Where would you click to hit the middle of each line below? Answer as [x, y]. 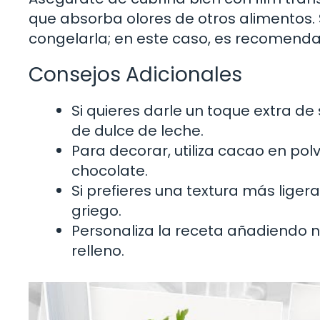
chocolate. [110, 171]
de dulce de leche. [137, 131]
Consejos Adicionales [135, 75]
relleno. [98, 251]
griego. [96, 211]
